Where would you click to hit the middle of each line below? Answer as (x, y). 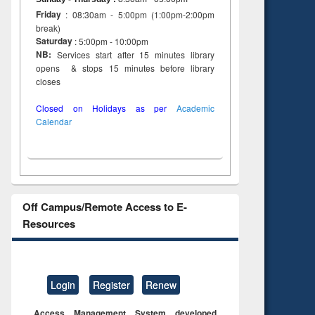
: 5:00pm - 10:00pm (111, 41)
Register (111, 284)
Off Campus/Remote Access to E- (104, 207)
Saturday (54, 41)
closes (68, 82)
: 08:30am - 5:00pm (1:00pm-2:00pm (138, 15)
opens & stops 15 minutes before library (125, 68)
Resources (49, 224)
